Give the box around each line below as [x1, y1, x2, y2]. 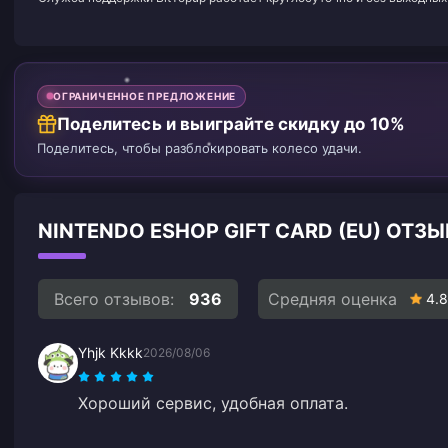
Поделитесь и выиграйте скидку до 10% [57, 113, 406, 134]
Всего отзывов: [54, 288, 174, 309]
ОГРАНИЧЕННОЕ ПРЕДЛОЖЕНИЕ [53, 89, 237, 102]
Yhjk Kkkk [78, 343, 143, 361]
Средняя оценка [268, 288, 397, 309]
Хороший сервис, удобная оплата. [78, 392, 348, 413]
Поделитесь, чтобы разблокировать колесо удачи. [37, 139, 362, 156]
